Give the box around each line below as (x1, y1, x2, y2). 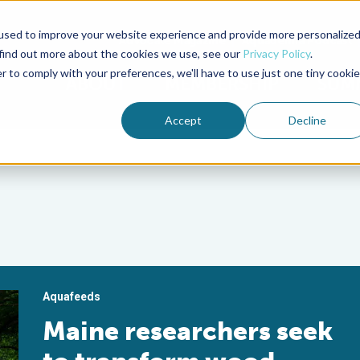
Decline (288, 112, 326, 127)
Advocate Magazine (119, 33, 226, 47)
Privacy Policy (242, 46, 310, 60)
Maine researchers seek (43, 316, 333, 346)
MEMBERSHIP (165, 73, 279, 95)
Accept (165, 112, 202, 127)
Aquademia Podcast (242, 33, 352, 47)
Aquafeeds (43, 290, 101, 303)
